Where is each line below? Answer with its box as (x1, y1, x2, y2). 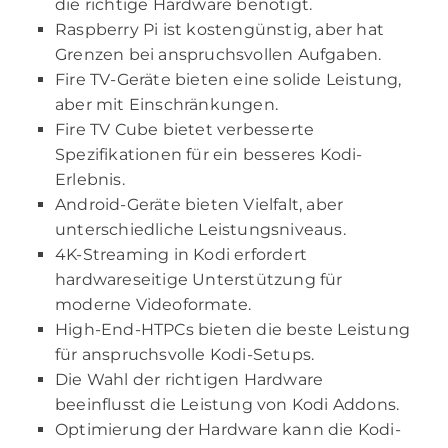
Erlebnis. (55, 170, 125, 190)
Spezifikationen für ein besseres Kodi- (55, 145, 363, 165)
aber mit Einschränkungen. (55, 95, 278, 115)
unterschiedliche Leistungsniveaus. (55, 220, 346, 240)
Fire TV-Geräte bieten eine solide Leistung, (55, 70, 402, 90)
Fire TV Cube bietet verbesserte (55, 120, 315, 140)
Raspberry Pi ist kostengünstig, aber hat (55, 20, 385, 40)
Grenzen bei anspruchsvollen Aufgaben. (55, 45, 382, 65)
